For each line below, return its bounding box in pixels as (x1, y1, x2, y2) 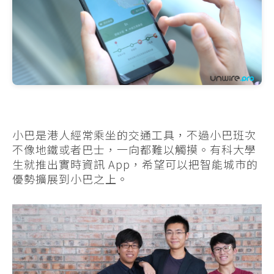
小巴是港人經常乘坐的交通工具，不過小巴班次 (12, 127, 256, 143)
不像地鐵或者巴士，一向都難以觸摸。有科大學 (12, 141, 256, 158)
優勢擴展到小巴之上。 (12, 171, 128, 187)
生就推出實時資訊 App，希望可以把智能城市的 (12, 156, 258, 172)
